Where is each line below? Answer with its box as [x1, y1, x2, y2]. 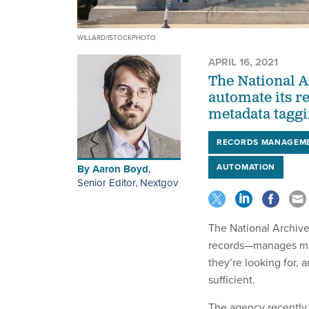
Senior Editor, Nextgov [77, 175, 178, 191]
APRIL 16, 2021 [208, 54, 278, 70]
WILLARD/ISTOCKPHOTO [77, 32, 156, 43]
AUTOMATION [217, 161, 275, 174]
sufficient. [208, 272, 255, 288]
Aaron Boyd [92, 161, 148, 177]
